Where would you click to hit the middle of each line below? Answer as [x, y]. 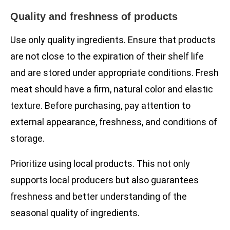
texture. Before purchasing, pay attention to [100, 106]
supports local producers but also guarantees [104, 180]
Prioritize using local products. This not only [100, 164]
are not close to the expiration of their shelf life [107, 56]
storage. [27, 139]
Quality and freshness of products [94, 17]
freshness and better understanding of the [99, 197]
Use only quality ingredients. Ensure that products [113, 40]
